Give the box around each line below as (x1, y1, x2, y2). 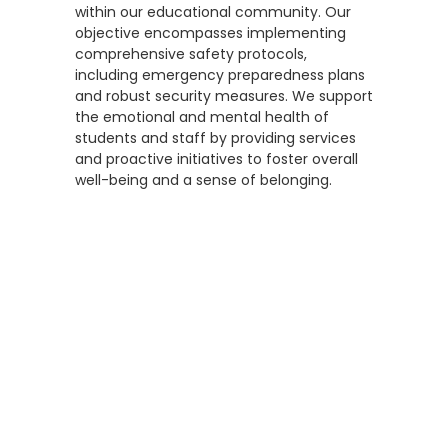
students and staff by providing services (75, 127, 356, 148)
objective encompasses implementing (75, 22, 346, 43)
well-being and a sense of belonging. (75, 169, 332, 190)
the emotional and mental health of (75, 106, 329, 127)
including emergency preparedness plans (75, 64, 365, 85)
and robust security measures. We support (75, 85, 373, 106)
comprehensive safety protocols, (75, 43, 307, 64)
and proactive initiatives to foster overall (75, 148, 358, 169)
